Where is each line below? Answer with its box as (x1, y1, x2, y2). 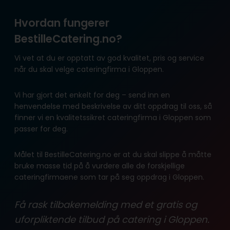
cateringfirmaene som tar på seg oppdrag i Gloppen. (14, 171, 206, 182)
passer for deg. (14, 123, 70, 134)
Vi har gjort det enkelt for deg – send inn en (14, 89, 170, 100)
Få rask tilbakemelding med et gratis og (14, 198, 197, 211)
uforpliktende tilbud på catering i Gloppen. (14, 213, 212, 226)
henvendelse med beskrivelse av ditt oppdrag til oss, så (14, 101, 212, 111)
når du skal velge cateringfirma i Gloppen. (14, 64, 166, 74)
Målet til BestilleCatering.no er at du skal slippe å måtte (14, 149, 212, 160)
